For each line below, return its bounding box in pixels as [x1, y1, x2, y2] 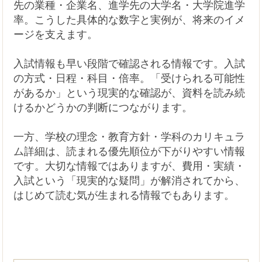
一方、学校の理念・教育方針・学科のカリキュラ [13, 130, 246, 143]
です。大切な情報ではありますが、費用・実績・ [13, 160, 246, 172]
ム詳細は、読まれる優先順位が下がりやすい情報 [13, 145, 246, 157]
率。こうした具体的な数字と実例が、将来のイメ [13, 13, 246, 26]
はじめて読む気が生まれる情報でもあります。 [13, 189, 235, 201]
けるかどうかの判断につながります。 [13, 101, 193, 113]
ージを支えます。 [13, 28, 98, 40]
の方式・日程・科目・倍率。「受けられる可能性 [13, 72, 246, 84]
